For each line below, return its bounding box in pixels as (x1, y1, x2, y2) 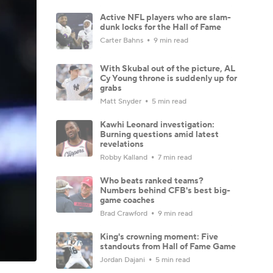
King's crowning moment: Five (100, 231, 218, 243)
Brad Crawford (100, 208, 149, 218)
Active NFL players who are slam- (100, 12, 231, 23)
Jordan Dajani (100, 255, 147, 264)
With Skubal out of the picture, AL (100, 63, 235, 74)
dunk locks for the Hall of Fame (100, 21, 221, 33)
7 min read (156, 152, 192, 162)
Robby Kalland (100, 152, 149, 162)
